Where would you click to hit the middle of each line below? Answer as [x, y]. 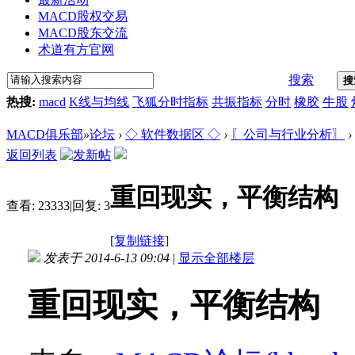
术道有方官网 [76, 49]
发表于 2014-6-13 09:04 [107, 258]
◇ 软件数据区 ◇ [173, 134]
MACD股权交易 [83, 16]
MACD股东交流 [83, 32]
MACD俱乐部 [45, 134]
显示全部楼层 [216, 258]
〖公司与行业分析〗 [288, 134]
